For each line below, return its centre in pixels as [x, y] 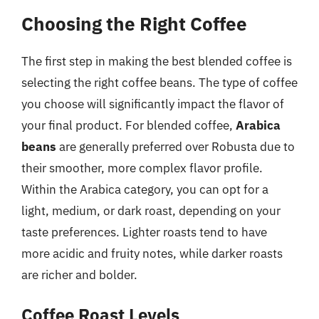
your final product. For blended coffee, [129, 125]
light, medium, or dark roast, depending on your [151, 210]
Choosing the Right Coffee [134, 23]
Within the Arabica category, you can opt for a [145, 189]
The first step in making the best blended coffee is [157, 61]
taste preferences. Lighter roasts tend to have [144, 232]
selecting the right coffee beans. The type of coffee [159, 82]
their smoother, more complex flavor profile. [142, 168]
